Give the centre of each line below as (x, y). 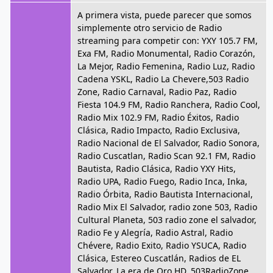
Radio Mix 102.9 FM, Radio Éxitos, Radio (158, 117)
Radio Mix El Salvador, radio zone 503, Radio (167, 207)
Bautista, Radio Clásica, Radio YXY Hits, (157, 168)
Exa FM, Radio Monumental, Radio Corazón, (166, 53)
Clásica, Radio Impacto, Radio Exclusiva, (159, 130)
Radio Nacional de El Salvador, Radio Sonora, (168, 143)
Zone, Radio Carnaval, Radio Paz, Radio (157, 92)
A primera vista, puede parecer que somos (165, 15)
